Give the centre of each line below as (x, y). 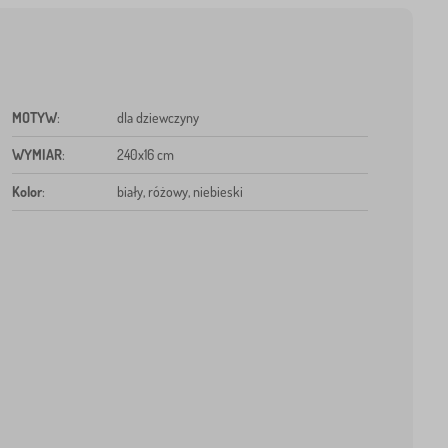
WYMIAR (36, 154)
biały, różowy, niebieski (179, 191)
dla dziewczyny (157, 117)
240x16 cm (145, 154)
